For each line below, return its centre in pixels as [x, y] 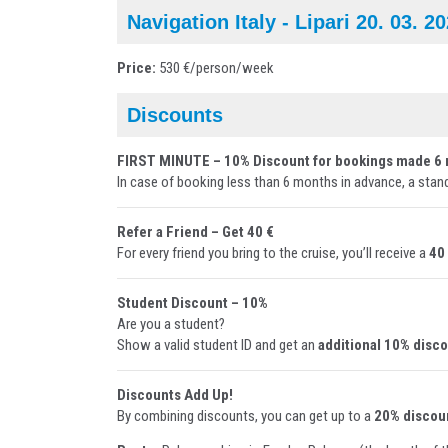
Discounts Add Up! [175, 394]
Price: [136, 67]
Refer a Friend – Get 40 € [195, 231]
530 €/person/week [215, 67]
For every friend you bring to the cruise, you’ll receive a [273, 252]
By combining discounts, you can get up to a [245, 415]
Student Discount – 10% [192, 302]
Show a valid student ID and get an [217, 344]
